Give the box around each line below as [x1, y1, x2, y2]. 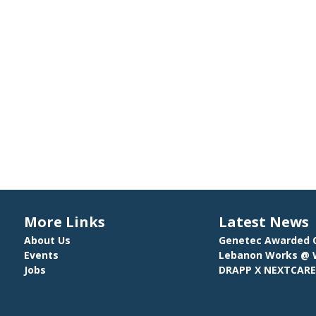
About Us [23, 233, 71, 248]
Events [23, 248, 59, 262]
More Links [23, 212, 105, 232]
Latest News [219, 212, 310, 232]
